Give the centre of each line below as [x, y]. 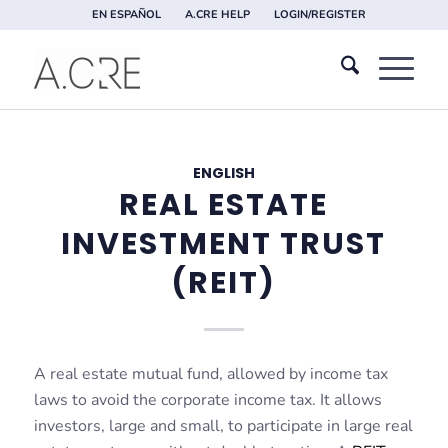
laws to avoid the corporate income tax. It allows [207, 399]
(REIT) [224, 283]
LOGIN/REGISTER [319, 14]
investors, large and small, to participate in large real [223, 425]
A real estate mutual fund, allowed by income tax [210, 373]
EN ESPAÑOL [126, 14]
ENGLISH [223, 173]
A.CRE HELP [217, 14]
